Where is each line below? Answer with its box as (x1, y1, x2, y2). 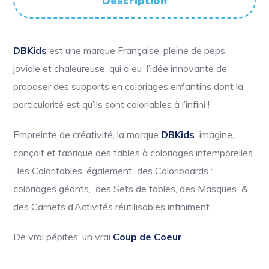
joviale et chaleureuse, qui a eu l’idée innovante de (13, 62, 228, 74)
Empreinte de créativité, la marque (13, 128, 159, 141)
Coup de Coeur (113, 230, 183, 243)
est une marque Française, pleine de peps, (49, 44, 228, 56)
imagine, (195, 128, 235, 141)
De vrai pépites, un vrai (13, 230, 111, 243)
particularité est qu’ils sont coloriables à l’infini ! (13, 98, 210, 110)
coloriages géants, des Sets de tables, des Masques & (13, 182, 249, 195)
